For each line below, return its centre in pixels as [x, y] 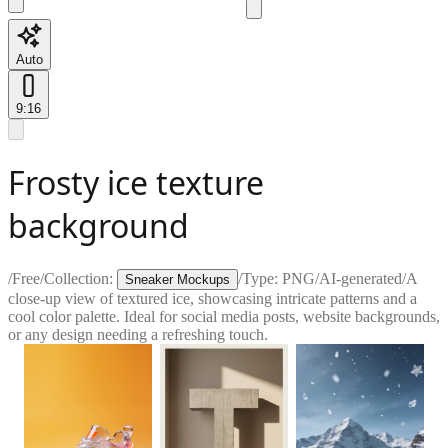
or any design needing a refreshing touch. [138, 334]
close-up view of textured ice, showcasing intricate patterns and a [212, 298]
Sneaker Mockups [177, 279]
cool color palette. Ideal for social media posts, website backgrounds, [224, 316]
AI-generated [360, 278]
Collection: [78, 278]
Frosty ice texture [136, 183]
